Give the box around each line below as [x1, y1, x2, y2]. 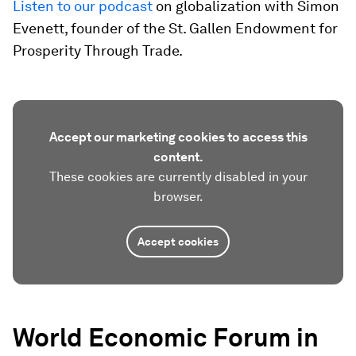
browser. [153, 189, 203, 204]
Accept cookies [137, 235, 219, 248]
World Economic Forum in [13, 322, 319, 353]
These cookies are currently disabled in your [48, 169, 308, 184]
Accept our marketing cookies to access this [48, 130, 308, 145]
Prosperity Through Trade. [13, 42, 183, 59]
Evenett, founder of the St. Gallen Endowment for [13, 20, 338, 37]
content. [153, 149, 203, 164]
